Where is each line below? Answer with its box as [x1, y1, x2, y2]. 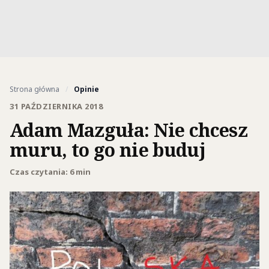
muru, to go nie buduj [10, 137, 205, 162]
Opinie [74, 84, 99, 94]
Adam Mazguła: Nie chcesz [10, 117, 247, 142]
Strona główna [10, 84, 59, 94]
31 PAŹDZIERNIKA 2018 [10, 101, 103, 112]
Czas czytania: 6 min [10, 166, 91, 177]
